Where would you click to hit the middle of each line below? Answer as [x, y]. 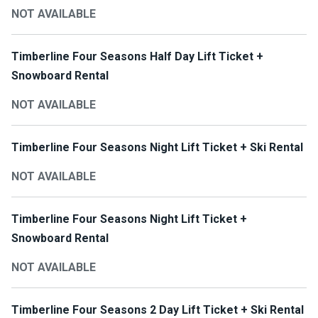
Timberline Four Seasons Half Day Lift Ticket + [137, 56]
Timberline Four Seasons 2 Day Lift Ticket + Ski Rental [158, 310]
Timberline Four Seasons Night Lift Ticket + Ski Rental [157, 147]
